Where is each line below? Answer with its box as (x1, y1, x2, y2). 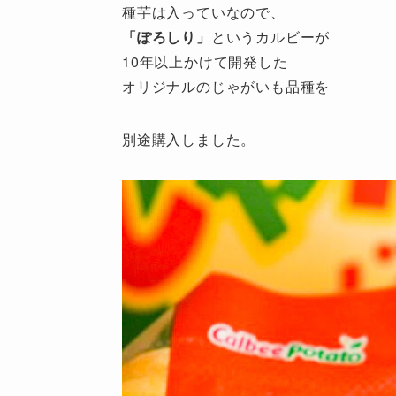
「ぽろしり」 (122, 26, 211, 47)
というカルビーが (210, 26, 331, 47)
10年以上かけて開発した (122, 50, 288, 72)
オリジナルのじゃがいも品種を (122, 75, 331, 96)
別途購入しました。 (122, 128, 256, 149)
